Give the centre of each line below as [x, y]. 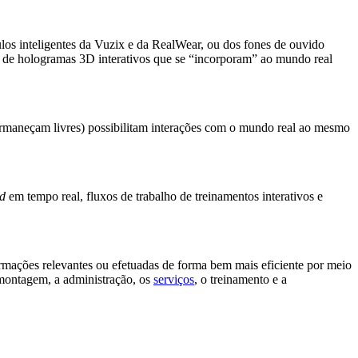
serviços [174, 280]
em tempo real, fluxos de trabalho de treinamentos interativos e [164, 197]
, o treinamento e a [241, 280]
